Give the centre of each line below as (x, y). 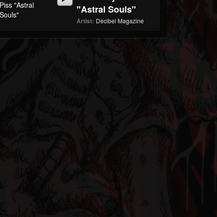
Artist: (85, 21)
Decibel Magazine (120, 21)
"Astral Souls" (107, 9)
